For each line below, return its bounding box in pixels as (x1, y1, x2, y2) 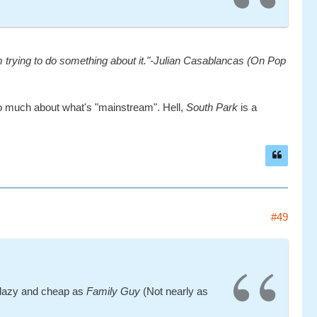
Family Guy (86, 285, 140, 298)
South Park (186, 101, 238, 114)
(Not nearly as (140, 285, 208, 298)
